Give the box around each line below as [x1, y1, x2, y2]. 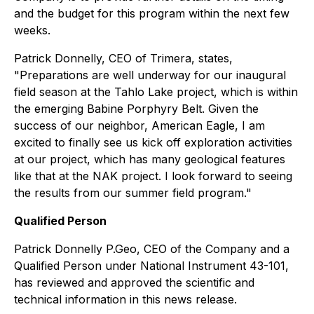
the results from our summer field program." [14, 186, 252, 200]
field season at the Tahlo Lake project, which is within [14, 85, 298, 99]
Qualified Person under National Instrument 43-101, [14, 259, 289, 273]
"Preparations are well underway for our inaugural [14, 68, 286, 82]
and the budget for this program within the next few [14, 6, 289, 20]
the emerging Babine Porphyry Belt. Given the [14, 102, 259, 116]
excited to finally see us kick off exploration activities [14, 135, 292, 149]
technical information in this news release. [14, 292, 237, 306]
